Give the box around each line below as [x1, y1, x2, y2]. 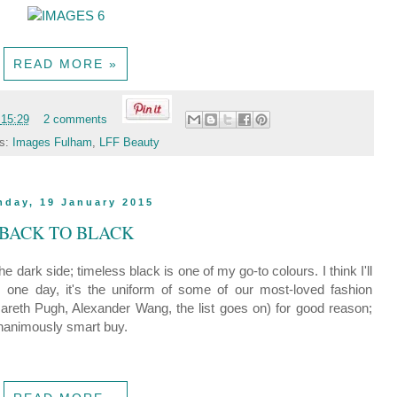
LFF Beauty [99, 136, 160, 150]
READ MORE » [13, 56, 118, 71]
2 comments [43, 113, 108, 126]
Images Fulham [12, 136, 92, 150]
